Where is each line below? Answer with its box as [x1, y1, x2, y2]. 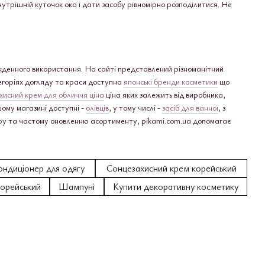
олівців [86, 101, 109, 113]
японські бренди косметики [124, 75, 218, 87]
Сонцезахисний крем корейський [106, 161, 237, 174]
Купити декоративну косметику [112, 179, 238, 193]
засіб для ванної [162, 101, 218, 113]
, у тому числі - [109, 101, 162, 113]
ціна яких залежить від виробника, [104, 88, 225, 100]
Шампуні [59, 179, 95, 193]
